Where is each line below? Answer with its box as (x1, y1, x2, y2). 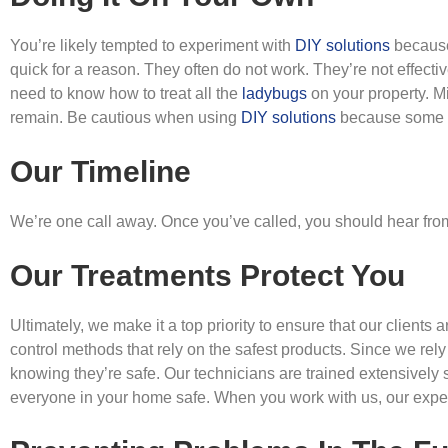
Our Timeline (10, 155, 191, 188)
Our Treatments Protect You (10, 259, 405, 292)
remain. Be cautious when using (10, 109, 241, 126)
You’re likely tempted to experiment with (10, 37, 295, 54)
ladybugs (242, 85, 307, 102)
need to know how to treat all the (10, 85, 242, 102)
